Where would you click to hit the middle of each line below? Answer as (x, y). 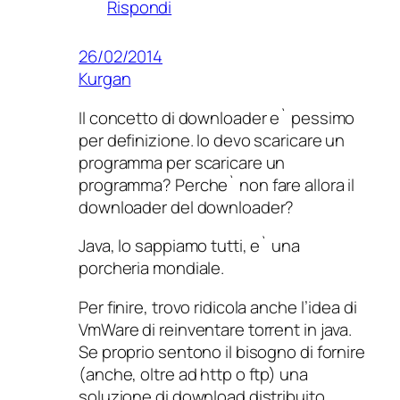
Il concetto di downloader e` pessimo (217, 117)
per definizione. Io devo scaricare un (212, 140)
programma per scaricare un (182, 162)
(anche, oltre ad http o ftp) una (193, 374)
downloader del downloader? (187, 207)
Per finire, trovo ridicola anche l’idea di (218, 307)
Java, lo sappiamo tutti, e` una (189, 246)
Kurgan (105, 79)
